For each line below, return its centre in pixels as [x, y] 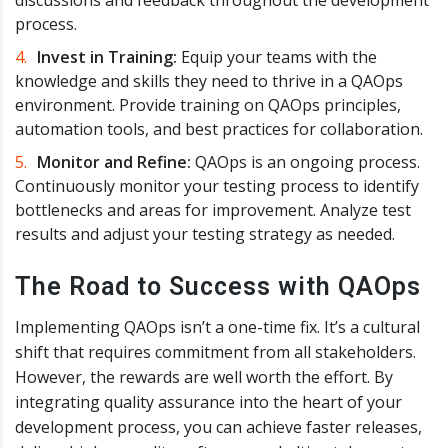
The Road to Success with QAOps [218, 286]
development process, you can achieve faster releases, [218, 426]
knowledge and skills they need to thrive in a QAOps [209, 80]
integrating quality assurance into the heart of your [208, 401]
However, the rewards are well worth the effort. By [204, 376]
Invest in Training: [107, 56]
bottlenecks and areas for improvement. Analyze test [213, 209]
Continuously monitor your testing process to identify [217, 185]
